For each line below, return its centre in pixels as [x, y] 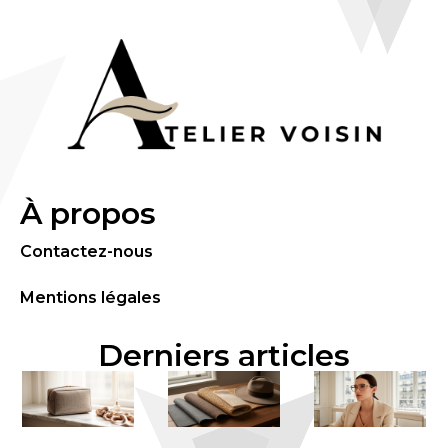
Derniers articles [224, 356]
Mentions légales [90, 298]
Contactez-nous [86, 252]
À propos [88, 214]
